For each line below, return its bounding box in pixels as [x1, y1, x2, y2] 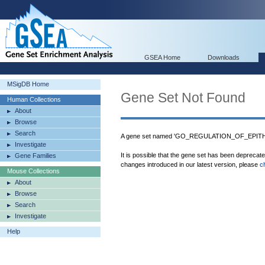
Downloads [208, 54, 240, 61]
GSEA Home [144, 54, 180, 61]
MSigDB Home [7, 80, 49, 88]
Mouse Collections [7, 167, 60, 174]
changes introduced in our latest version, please [121, 161, 260, 168]
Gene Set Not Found [121, 90, 245, 105]
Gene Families [15, 152, 56, 159]
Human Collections [7, 96, 61, 103]
